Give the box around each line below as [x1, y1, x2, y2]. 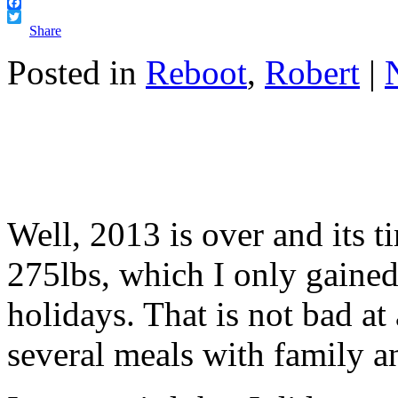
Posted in [7, 52, 146, 92]
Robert [265, 52, 360, 92]
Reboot [146, 52, 247, 92]
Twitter [7, 22, 47, 38]
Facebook [7, 8, 62, 24]
